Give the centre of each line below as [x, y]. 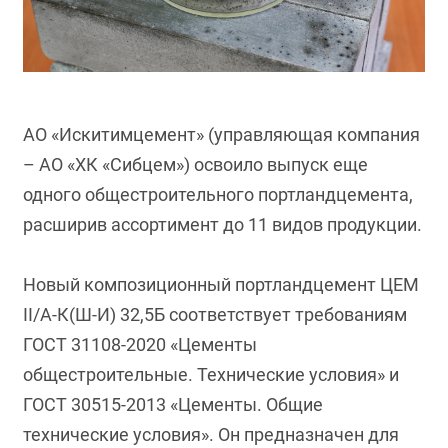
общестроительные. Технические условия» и [211, 374]
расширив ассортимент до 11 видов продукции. [223, 224]
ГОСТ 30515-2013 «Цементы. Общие [173, 404]
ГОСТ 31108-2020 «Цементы [140, 344]
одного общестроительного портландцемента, [218, 194]
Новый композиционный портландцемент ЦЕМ [221, 284]
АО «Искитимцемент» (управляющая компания [222, 134]
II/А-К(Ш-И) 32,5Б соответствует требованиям [215, 314]
